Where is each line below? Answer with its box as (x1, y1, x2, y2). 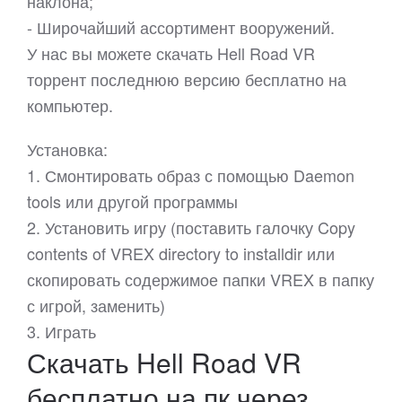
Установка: (27, 137, 108, 162)
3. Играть (27, 319, 96, 344)
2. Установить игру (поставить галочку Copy (27, 215, 355, 240)
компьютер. (27, 93, 113, 118)
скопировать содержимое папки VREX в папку (27, 267, 374, 292)
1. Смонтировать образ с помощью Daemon (27, 163, 354, 188)
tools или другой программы (27, 189, 238, 214)
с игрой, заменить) (27, 293, 165, 318)
